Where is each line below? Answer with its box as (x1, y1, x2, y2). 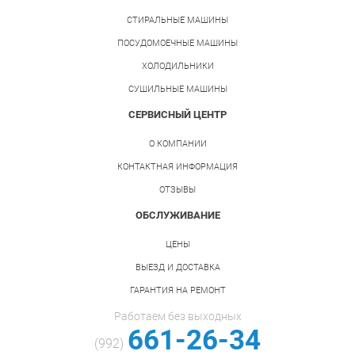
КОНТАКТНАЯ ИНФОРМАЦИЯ (117, 162, 238, 173)
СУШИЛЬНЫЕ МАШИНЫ (128, 84, 227, 95)
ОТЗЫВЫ (159, 185, 196, 196)
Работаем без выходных (113, 310, 242, 323)
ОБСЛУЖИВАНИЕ (135, 209, 220, 222)
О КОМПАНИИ (148, 139, 207, 150)
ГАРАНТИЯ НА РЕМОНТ (129, 285, 226, 296)
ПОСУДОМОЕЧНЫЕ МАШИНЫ (117, 38, 238, 49)
